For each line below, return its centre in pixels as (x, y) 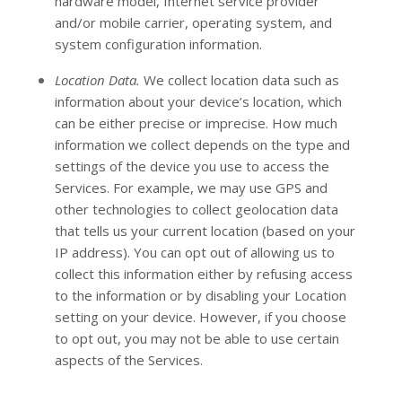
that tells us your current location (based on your (205, 231)
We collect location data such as (239, 80)
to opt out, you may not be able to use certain (197, 338)
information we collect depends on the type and (202, 144)
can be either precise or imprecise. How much (196, 123)
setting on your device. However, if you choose (200, 317)
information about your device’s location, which (198, 101)
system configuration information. (158, 44)
